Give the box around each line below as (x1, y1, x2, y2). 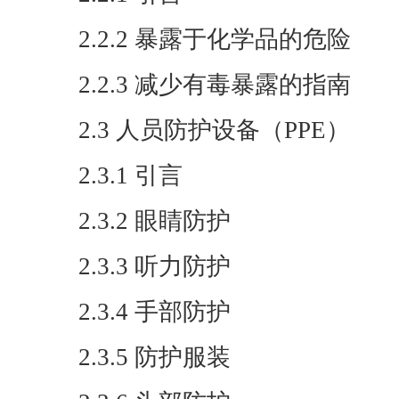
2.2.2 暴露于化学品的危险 (78, 26, 351, 53)
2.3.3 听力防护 (78, 253, 231, 280)
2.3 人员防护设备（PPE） (78, 117, 350, 143)
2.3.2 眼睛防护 (78, 208, 231, 234)
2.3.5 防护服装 (78, 344, 231, 370)
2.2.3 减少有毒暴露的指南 (78, 71, 351, 98)
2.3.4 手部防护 (78, 298, 231, 325)
